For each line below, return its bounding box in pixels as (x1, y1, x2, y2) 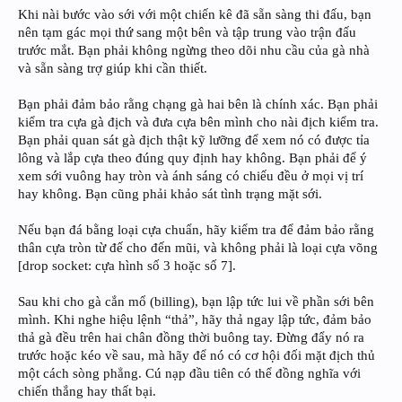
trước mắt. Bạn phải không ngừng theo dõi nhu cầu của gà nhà (18, 43, 370, 58)
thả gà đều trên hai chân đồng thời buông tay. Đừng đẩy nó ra (18, 330, 364, 345)
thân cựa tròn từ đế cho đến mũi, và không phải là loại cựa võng (18, 240, 378, 256)
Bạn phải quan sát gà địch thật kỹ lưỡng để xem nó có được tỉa (18, 133, 370, 148)
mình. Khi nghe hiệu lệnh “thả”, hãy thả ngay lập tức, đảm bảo (18, 312, 371, 328)
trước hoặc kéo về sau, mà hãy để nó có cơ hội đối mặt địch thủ (18, 348, 375, 363)
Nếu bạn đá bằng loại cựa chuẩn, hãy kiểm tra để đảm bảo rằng (18, 223, 374, 238)
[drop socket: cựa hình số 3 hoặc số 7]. (18, 258, 236, 274)
